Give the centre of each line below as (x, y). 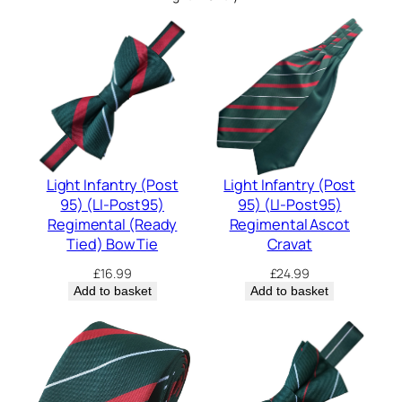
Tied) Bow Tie (113, 244)
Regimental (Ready (113, 224)
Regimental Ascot (289, 224)
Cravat (289, 244)
